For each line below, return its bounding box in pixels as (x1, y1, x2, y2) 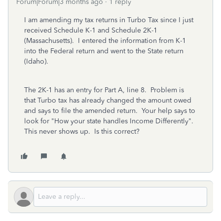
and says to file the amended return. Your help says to (24, 107, 195, 115)
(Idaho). (24, 57, 48, 66)
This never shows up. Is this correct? (24, 127, 140, 136)
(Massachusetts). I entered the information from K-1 (24, 37, 186, 45)
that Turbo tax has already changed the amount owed (24, 96, 191, 105)
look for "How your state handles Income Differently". (24, 117, 195, 125)
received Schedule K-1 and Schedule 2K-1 (24, 26, 157, 35)
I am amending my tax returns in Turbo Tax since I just (24, 16, 193, 24)
